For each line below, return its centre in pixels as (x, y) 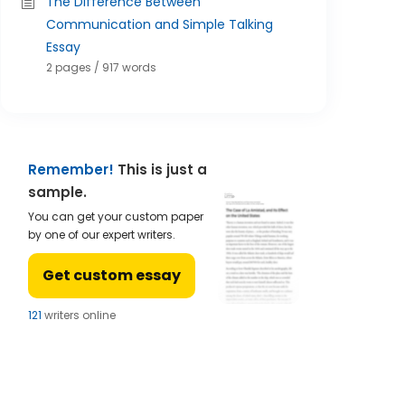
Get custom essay (112, 275)
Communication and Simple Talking (160, 24)
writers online (81, 315)
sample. (57, 192)
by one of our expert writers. (102, 235)
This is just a (160, 170)
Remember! (71, 170)
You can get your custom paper (116, 217)
